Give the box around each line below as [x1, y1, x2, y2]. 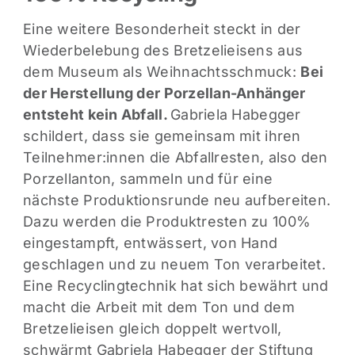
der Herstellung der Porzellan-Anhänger [23, 85, 306, 102]
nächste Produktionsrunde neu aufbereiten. [23, 192, 331, 209]
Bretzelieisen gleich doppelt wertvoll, [23, 320, 282, 338]
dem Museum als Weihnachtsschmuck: [23, 63, 301, 81]
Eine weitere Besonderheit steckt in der [23, 21, 301, 38]
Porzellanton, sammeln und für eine [23, 170, 273, 188]
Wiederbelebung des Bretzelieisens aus [23, 42, 303, 59]
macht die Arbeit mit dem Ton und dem [23, 299, 295, 316]
